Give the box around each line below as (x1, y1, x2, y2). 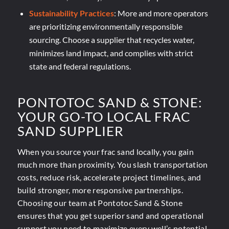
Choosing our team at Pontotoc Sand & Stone (17, 197, 183, 208)
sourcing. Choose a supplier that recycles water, (29, 35, 194, 45)
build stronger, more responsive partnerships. (17, 185, 183, 195)
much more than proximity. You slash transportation (17, 159, 208, 169)
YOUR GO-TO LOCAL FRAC (17, 108, 191, 125)
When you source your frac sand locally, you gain (17, 146, 194, 156)
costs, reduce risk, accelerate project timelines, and (17, 172, 201, 182)
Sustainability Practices (29, 8, 114, 18)
